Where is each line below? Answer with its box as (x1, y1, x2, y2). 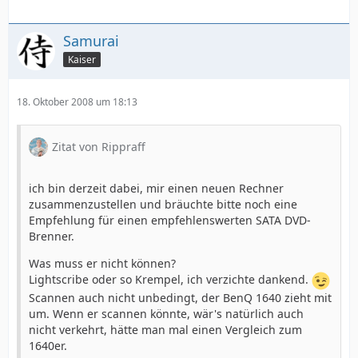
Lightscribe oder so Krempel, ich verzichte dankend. (29, 272, 312, 288)
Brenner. (29, 229, 74, 244)
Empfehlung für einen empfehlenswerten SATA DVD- (29, 213, 311, 228)
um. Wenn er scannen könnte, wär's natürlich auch (29, 306, 304, 321)
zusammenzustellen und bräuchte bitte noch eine (29, 197, 297, 212)
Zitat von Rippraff (52, 139, 145, 154)
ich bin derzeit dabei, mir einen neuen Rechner (29, 181, 284, 196)
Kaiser (68, 52, 96, 66)
